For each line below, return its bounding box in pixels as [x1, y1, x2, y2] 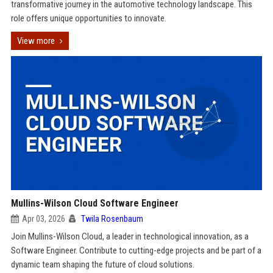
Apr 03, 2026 [21, 214, 65, 224]
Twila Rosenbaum [80, 214, 143, 224]
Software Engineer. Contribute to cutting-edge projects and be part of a [10, 245, 261, 256]
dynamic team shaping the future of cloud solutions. [10, 259, 194, 270]
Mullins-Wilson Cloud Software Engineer [10, 197, 179, 209]
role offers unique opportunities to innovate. [10, 13, 166, 24]
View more [16, 35, 55, 46]
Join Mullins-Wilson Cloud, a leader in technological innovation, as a [10, 231, 249, 242]
